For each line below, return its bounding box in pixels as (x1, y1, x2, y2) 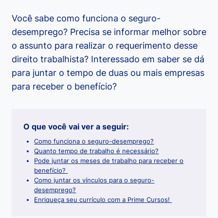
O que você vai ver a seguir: (23, 122, 129, 132)
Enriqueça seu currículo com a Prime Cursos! (34, 196, 172, 204)
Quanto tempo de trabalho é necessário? (34, 147, 159, 155)
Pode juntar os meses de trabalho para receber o (34, 157, 184, 165)
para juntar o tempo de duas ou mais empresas (12, 68, 204, 78)
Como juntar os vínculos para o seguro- (34, 177, 155, 184)
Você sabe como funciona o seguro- (12, 13, 161, 24)
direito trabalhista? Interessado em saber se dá (12, 54, 204, 65)
